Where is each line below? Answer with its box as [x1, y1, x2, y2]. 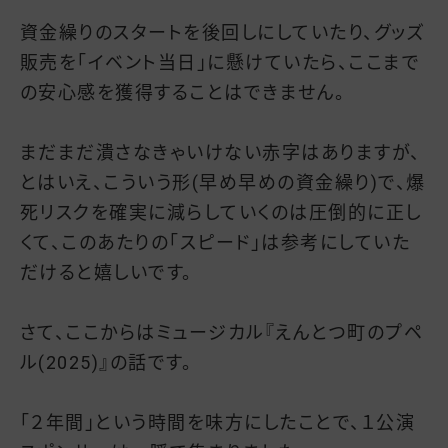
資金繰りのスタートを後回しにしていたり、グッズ [20, 21, 425, 43]
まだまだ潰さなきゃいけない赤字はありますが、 [20, 141, 421, 163]
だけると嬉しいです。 [20, 261, 193, 283]
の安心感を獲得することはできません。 [20, 81, 346, 103]
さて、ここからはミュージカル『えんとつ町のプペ [20, 321, 423, 343]
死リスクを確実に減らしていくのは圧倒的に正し [20, 201, 422, 223]
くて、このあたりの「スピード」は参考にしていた [20, 231, 410, 253]
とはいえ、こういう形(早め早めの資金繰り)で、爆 [20, 171, 426, 193]
